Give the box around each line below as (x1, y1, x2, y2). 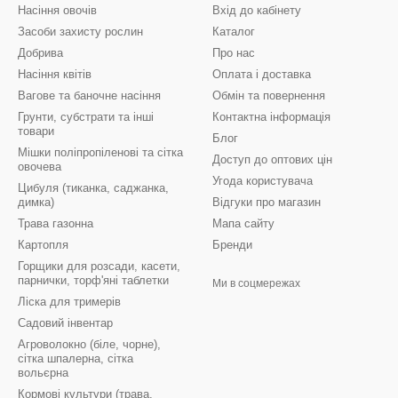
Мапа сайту (212, 217, 275, 230)
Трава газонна (18, 217, 93, 230)
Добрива (18, 46, 63, 60)
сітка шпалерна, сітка (18, 352, 133, 365)
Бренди (212, 238, 252, 251)
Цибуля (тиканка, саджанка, (18, 181, 169, 195)
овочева (18, 160, 61, 173)
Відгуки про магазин (212, 195, 321, 209)
